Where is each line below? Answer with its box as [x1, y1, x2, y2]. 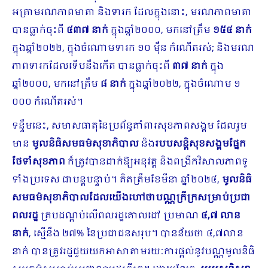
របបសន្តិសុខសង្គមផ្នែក [155, 136, 246, 152]
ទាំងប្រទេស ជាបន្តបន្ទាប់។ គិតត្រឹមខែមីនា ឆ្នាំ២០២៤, [12, 172, 222, 188]
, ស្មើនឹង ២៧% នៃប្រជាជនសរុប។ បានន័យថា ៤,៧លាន [29, 226, 243, 242]
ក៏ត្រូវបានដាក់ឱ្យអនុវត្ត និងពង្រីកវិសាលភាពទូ [65, 154, 248, 170]
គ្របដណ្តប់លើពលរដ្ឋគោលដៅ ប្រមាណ [38, 208, 201, 224]
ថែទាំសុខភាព [12, 154, 65, 170]
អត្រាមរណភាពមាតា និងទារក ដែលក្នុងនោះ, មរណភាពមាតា [12, 5, 252, 20]
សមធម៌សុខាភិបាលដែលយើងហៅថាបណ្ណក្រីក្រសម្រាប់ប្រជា [12, 190, 251, 206]
